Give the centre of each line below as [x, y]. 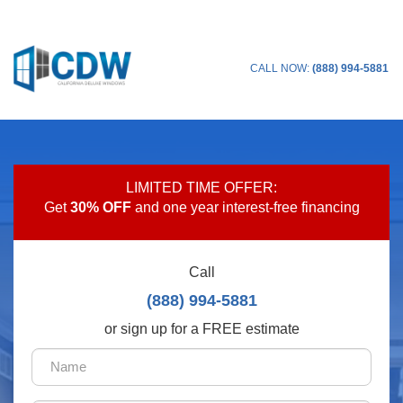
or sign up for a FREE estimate [201, 328]
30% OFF [100, 207]
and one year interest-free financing [245, 207]
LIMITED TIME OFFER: [201, 187]
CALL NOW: [281, 69]
